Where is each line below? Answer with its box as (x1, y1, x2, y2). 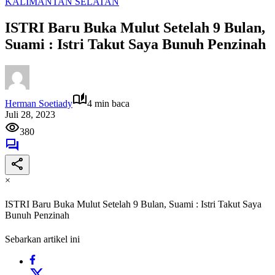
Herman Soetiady (5, 98, 72, 109)
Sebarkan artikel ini (5, 234, 80, 245)
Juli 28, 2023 (5, 109, 55, 120)
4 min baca (87, 98, 130, 109)
